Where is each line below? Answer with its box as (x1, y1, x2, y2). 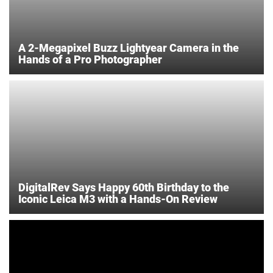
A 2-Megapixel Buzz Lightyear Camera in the (18, 41, 239, 54)
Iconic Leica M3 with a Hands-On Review (18, 192, 218, 205)
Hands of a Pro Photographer (18, 52, 162, 66)
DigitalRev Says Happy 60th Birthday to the (18, 180, 229, 194)
